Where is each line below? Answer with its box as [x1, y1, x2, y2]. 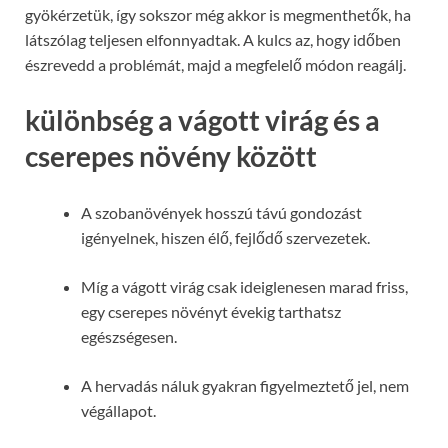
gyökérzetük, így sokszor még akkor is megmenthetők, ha [25, 5, 411, 25]
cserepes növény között [25, 139, 317, 174]
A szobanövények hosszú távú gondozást [81, 202, 362, 222]
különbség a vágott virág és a [25, 103, 380, 138]
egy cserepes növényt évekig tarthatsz [81, 301, 341, 321]
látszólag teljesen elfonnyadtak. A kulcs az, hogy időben [25, 30, 401, 50]
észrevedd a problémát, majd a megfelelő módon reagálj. [25, 55, 406, 75]
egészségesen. [81, 326, 177, 346]
